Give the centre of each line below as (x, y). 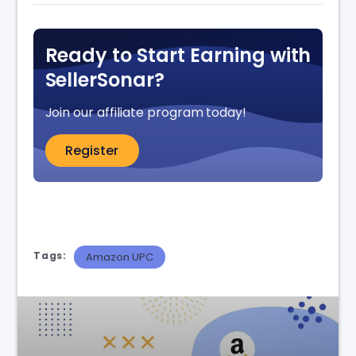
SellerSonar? (105, 80)
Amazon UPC (120, 257)
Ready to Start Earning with (178, 56)
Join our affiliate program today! (146, 113)
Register (92, 151)
